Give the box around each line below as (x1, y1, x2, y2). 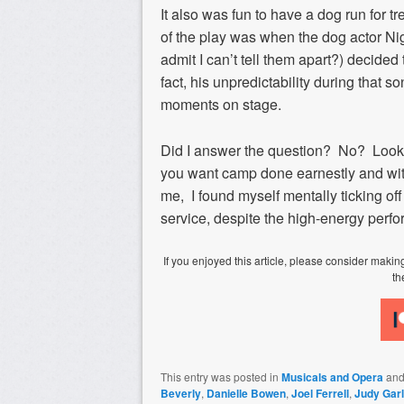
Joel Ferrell (291, 385, 349, 402)
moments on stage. (161, 94, 281, 115)
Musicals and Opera (281, 369, 383, 386)
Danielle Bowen (207, 385, 286, 402)
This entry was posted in (161, 369, 281, 385)
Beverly (161, 385, 201, 402)
